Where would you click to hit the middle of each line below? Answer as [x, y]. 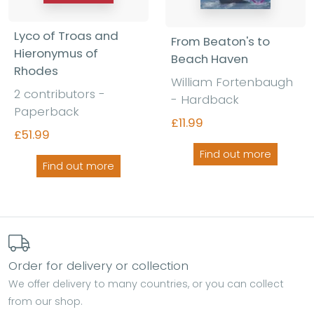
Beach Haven [210, 59]
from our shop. [45, 301]
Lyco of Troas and [66, 35]
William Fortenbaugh [232, 82]
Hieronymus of [56, 53]
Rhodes [36, 70]
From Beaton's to [220, 41]
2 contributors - [60, 94]
